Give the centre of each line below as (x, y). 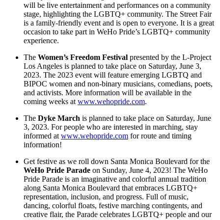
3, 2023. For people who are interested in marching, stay (111, 127)
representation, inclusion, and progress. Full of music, (106, 197)
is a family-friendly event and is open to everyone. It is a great (119, 23)
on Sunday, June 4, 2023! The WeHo (149, 170)
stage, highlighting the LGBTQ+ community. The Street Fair (118, 14)
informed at (42, 136)
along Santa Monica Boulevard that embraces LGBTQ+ (110, 188)
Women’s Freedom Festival (83, 57)
